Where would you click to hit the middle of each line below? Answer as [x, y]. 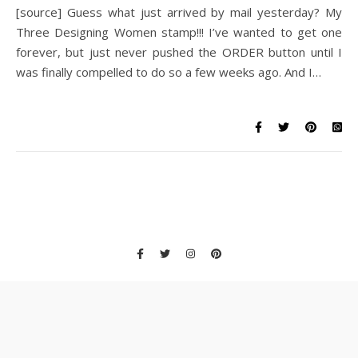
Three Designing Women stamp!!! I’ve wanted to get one [179, 32]
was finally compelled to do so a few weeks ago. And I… [169, 72]
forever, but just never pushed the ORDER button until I [179, 52]
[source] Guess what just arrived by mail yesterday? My [21, 12]
